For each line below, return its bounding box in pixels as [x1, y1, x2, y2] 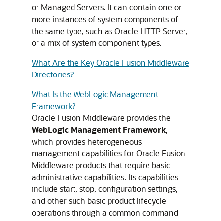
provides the [125, 112, 171, 123]
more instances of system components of [32, 14, 178, 24]
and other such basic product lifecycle [32, 195, 166, 206]
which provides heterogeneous [32, 136, 142, 147]
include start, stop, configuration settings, [32, 184, 178, 194]
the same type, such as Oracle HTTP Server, [32, 26, 187, 36]
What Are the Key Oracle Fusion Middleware [32, 57, 189, 68]
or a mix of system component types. [32, 37, 162, 48]
